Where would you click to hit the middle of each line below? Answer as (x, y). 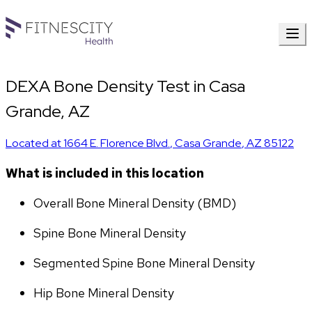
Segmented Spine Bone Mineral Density (144, 263)
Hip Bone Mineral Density (104, 293)
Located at (34, 143)
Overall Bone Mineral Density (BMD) (135, 203)
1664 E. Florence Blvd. (117, 143)
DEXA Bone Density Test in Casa (125, 86)
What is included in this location (105, 173)
